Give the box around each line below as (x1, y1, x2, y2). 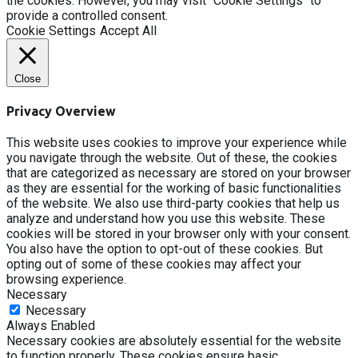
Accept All (100, 22, 157, 38)
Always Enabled (6, 318, 95, 334)
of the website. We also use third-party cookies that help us (6, 196, 340, 212)
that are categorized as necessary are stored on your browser (6, 165, 351, 181)
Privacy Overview (6, 103, 116, 118)
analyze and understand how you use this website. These (6, 211, 325, 227)
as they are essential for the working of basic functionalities (6, 181, 341, 197)
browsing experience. (6, 272, 126, 288)
